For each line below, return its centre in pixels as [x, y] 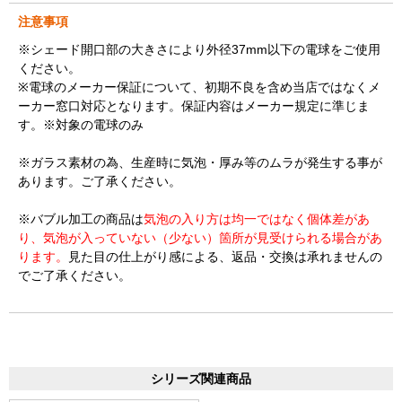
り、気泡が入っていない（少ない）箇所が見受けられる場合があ [200, 238]
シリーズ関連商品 [201, 379]
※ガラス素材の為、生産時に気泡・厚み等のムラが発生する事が [200, 163]
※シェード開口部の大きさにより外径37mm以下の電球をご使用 [199, 50]
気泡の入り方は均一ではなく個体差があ [257, 219]
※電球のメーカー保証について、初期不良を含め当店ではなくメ [199, 87]
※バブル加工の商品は [81, 219]
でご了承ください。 [74, 276]
